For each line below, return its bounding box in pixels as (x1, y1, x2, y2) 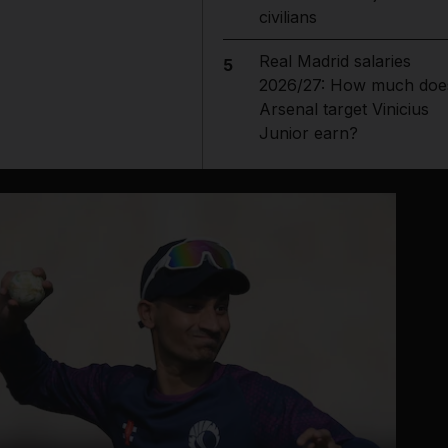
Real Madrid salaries (258, 51, 411, 71)
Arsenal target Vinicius (258, 99, 429, 119)
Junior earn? (258, 123, 358, 143)
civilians (258, 7, 317, 27)
